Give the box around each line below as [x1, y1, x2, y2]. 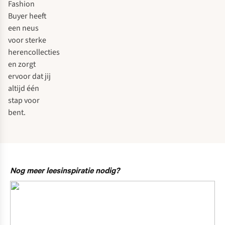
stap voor [8, 95, 40, 106]
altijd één [8, 83, 39, 94]
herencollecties [8, 47, 60, 58]
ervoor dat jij [8, 71, 51, 82]
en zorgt [8, 59, 36, 70]
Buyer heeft [8, 11, 47, 22]
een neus [8, 23, 39, 34]
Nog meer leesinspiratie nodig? [10, 164, 120, 176]
